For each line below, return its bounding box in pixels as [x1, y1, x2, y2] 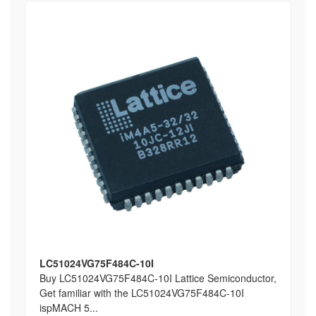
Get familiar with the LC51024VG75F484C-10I [39, 286, 244, 300]
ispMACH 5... [39, 300, 98, 315]
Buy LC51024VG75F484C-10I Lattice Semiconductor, [39, 271, 276, 285]
